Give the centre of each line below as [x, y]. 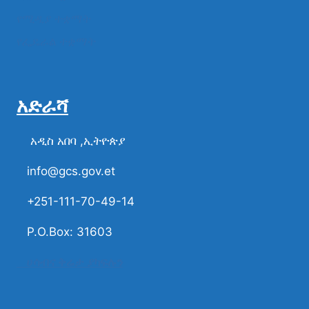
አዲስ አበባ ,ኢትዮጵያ [71, 141]
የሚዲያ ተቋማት [54, 18]
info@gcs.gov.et [66, 171]
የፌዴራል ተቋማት [56, 42]
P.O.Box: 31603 [64, 232]
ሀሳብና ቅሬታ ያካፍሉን [73, 262]
